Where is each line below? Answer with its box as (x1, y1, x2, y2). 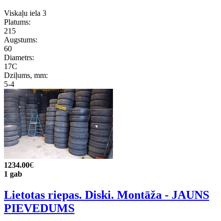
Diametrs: (4, 53, 34, 62)
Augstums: (4, 36, 37, 44)
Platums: (4, 18, 31, 26)
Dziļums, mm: (4, 71, 48, 79)
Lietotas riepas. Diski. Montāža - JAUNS (4, 188, 209, 201)
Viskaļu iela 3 (4, 9, 46, 17)
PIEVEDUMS (4, 201, 74, 215)
